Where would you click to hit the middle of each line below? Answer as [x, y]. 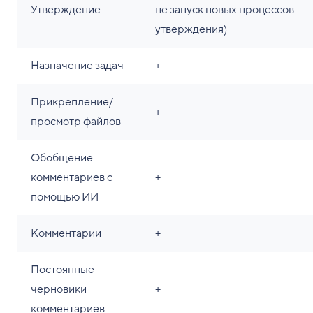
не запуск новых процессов [225, 10]
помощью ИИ [65, 197]
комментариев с [72, 178]
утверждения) [191, 30]
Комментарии [66, 234]
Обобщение [62, 158]
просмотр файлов [76, 122]
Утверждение [66, 10]
